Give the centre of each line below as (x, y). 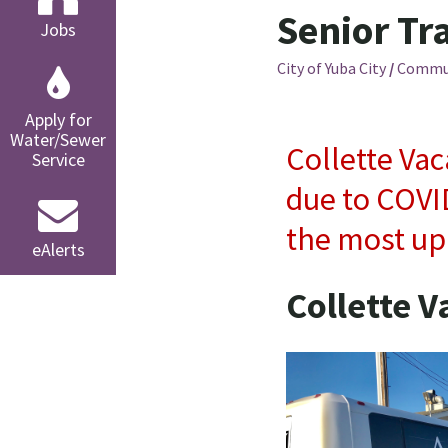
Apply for (58, 119)
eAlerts (58, 249)
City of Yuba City (331, 68)
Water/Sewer (58, 139)
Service (58, 159)
